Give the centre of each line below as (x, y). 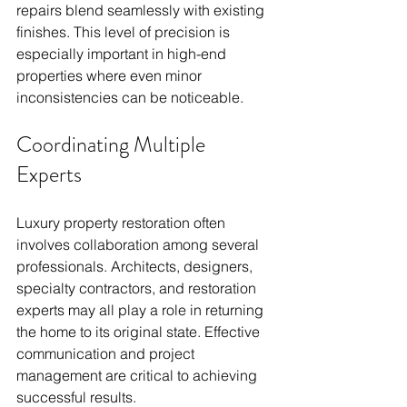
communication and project (107, 354)
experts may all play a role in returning (142, 310)
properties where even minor (111, 76)
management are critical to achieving (139, 376)
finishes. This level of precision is (125, 32)
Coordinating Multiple (113, 145)
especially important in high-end (123, 54)
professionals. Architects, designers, (136, 267)
